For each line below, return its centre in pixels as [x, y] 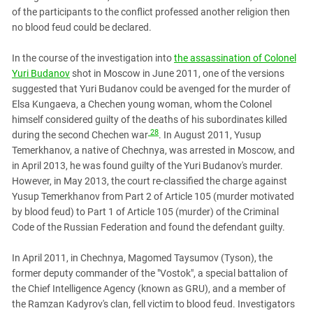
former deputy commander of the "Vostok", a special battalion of [150, 273]
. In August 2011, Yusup [210, 134]
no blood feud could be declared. [82, 27]
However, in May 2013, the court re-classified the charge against [150, 181]
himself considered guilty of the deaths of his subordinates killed [150, 119]
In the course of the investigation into [93, 58]
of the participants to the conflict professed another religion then [151, 12]
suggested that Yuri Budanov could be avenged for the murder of [151, 88]
